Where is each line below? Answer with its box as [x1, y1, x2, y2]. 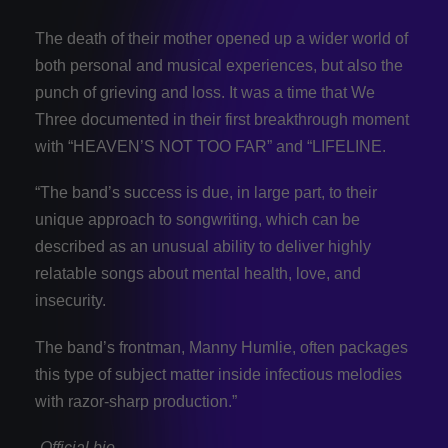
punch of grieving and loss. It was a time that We [35, 84, 375, 102]
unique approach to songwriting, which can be [35, 211, 360, 229]
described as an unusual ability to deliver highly [35, 238, 371, 256]
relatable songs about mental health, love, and [35, 265, 361, 283]
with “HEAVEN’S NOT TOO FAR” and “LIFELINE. [35, 138, 386, 156]
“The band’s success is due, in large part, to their [35, 184, 377, 202]
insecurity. [35, 292, 106, 310]
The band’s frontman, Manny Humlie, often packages [35, 338, 408, 356]
